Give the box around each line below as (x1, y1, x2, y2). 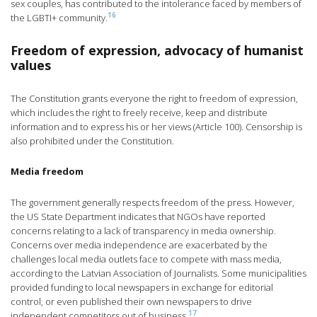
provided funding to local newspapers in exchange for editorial (11, 281, 273, 294)
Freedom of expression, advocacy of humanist (11, 42, 304, 59)
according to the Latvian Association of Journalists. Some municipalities (11, 267, 306, 280)
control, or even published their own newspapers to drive (11, 295, 252, 309)
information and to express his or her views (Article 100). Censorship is (11, 120, 302, 134)
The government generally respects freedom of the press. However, (11, 196, 294, 209)
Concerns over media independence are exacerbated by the (11, 238, 267, 252)
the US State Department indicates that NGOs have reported (11, 210, 265, 224)
